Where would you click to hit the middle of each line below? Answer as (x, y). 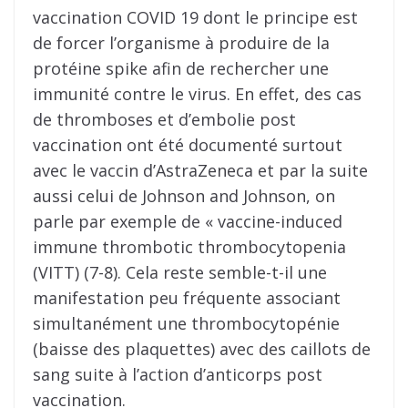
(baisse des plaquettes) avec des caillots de (202, 349)
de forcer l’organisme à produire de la (181, 43)
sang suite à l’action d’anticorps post (178, 375)
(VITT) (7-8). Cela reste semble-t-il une (180, 273)
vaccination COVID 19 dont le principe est (195, 18)
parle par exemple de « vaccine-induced (188, 222)
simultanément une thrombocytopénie (186, 324)
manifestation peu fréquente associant (187, 298)
